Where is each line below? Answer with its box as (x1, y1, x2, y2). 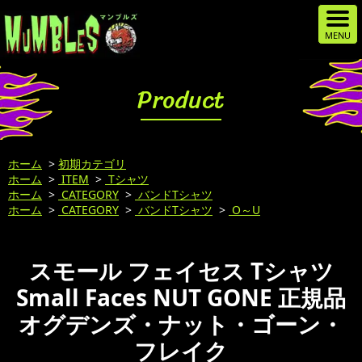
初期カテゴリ (58, 156, 126, 171)
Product (137, 78, 225, 121)
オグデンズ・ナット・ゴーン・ (19, 309, 343, 339)
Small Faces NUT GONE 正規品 (16, 282, 346, 313)
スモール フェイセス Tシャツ (28, 255, 334, 286)
